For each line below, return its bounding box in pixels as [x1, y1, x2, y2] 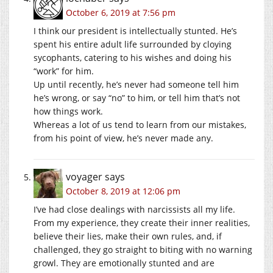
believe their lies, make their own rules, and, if [34, 230, 222, 242]
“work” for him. [34, 65, 94, 77]
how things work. [34, 105, 103, 117]
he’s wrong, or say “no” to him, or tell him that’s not [34, 91, 240, 104]
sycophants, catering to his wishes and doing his [34, 51, 232, 63]
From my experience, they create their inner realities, [34, 216, 250, 229]
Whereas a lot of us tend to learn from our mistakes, [34, 118, 246, 130]
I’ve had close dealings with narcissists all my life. [34, 203, 235, 215]
